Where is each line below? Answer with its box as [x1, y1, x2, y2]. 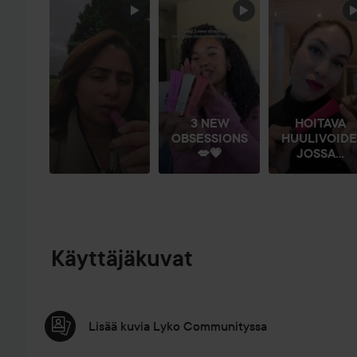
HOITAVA [295, 115, 347, 131]
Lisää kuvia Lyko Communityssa [88, 318, 267, 335]
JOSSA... [296, 145, 345, 161]
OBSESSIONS [171, 130, 249, 146]
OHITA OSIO [57, 2, 138, 19]
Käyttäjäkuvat [51, 245, 193, 273]
